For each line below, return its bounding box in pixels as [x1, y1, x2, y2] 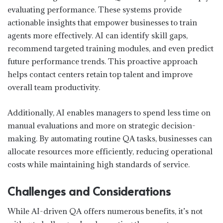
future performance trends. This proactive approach [7, 56, 198, 66]
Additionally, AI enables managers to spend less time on [7, 107, 211, 117]
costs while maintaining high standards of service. [7, 159, 190, 169]
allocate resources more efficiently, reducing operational [7, 146, 213, 156]
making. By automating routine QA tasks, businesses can [7, 133, 212, 143]
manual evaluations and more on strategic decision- [7, 120, 196, 130]
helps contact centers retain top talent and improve [7, 69, 193, 79]
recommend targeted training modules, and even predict [7, 43, 214, 53]
